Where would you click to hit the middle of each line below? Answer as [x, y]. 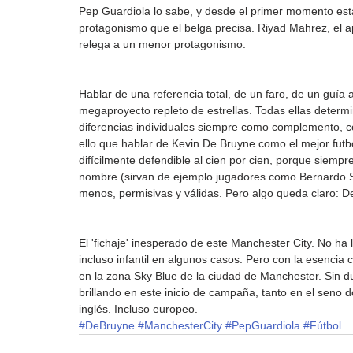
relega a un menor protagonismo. [162, 45]
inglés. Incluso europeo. [138, 309]
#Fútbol [322, 326]
